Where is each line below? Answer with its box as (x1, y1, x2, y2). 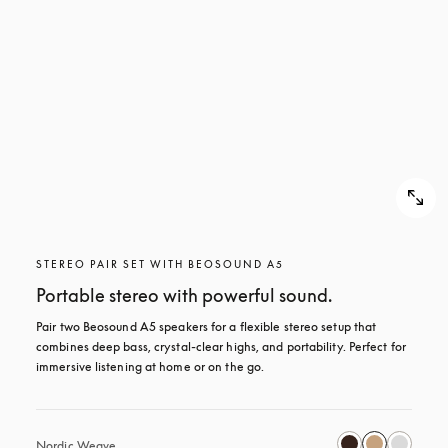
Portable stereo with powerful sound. (36, 284, 332, 306)
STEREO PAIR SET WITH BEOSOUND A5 (36, 258, 284, 270)
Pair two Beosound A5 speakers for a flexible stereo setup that (36, 319, 377, 334)
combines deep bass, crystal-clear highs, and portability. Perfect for (36, 339, 406, 354)
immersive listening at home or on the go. (36, 359, 265, 374)
